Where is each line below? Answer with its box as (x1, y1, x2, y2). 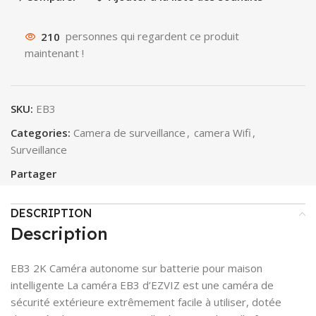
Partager (11, 166, 56, 181)
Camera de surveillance (73, 126, 186, 140)
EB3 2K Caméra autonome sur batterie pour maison (11, 261, 262, 276)
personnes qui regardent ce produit (66, 29, 239, 44)
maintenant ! (25, 46, 84, 61)
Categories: (11, 126, 71, 140)
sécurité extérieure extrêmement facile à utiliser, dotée (11, 295, 281, 310)
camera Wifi (194, 126, 251, 140)
